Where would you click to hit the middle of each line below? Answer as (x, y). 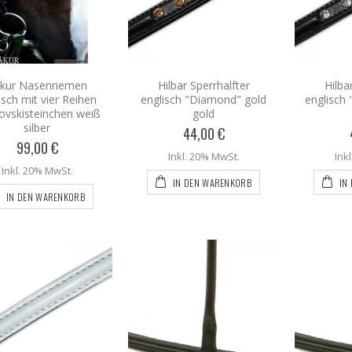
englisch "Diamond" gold (203, 99)
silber (37, 127)
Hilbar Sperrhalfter (203, 85)
